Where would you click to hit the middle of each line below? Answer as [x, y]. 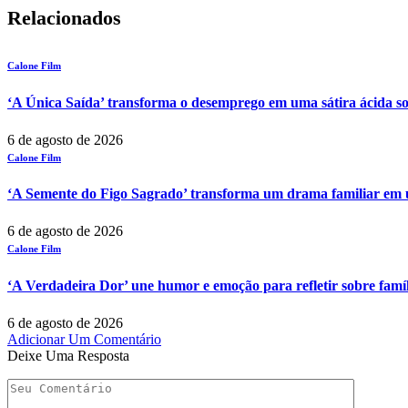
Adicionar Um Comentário [84, 339]
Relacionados [64, 18]
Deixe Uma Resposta [68, 355]
